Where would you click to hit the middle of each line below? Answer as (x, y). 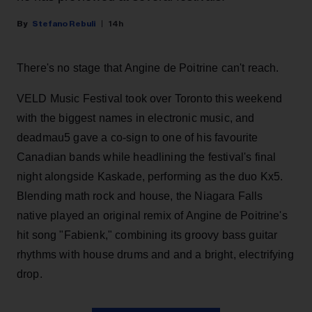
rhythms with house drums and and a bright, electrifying (155, 254)
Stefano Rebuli (64, 23)
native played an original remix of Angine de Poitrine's (152, 215)
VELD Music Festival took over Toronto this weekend (150, 98)
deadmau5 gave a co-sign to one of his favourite (138, 137)
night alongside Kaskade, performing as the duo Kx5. (150, 176)
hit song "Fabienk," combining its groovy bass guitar (147, 235)
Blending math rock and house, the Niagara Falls (140, 196)
